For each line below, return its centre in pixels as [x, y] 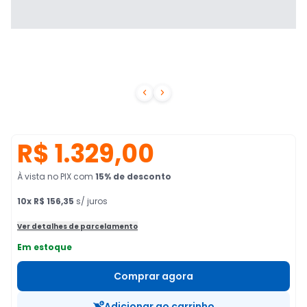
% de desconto [138, 176]
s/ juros [91, 201]
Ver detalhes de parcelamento [77, 226]
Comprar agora [153, 276]
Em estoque [45, 247]
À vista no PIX [44, 176]
